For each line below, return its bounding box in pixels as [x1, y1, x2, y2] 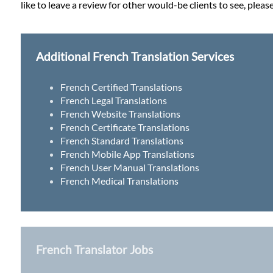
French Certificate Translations [60, 121, 190, 133]
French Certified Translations [60, 80, 183, 93]
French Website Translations [60, 107, 181, 119]
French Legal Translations [60, 94, 168, 106]
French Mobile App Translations [60, 147, 195, 160]
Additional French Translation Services [36, 49, 235, 63]
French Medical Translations [60, 174, 179, 186]
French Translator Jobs [36, 242, 154, 257]
